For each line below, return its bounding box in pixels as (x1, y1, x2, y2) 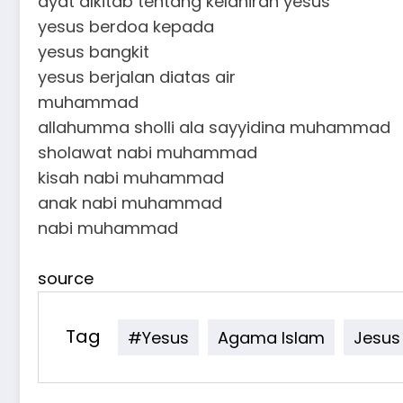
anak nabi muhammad (38, 192, 222, 214)
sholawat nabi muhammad (38, 141, 257, 164)
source (38, 267, 94, 290)
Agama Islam (218, 326, 325, 348)
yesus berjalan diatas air (38, 66, 236, 88)
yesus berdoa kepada (38, 15, 214, 38)
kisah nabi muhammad (38, 166, 224, 189)
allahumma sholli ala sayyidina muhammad (38, 116, 390, 139)
